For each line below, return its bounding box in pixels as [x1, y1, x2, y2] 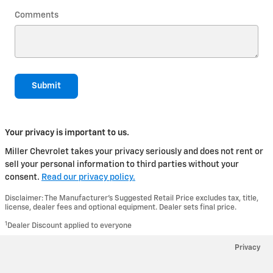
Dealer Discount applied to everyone [7, 222, 132, 230]
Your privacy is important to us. [5, 129, 129, 138]
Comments [15, 10, 58, 19]
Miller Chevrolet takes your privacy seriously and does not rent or [5, 147, 263, 157]
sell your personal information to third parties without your [5, 160, 239, 169]
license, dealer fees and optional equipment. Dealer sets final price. [5, 204, 236, 212]
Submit [32, 81, 61, 90]
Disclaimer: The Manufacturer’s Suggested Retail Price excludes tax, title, [5, 194, 258, 203]
